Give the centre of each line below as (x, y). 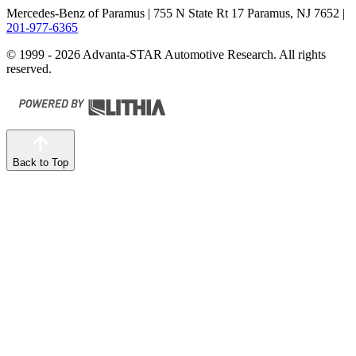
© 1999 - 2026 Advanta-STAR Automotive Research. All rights (166, 54)
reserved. (29, 69)
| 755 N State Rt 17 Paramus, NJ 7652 (242, 13)
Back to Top (41, 163)
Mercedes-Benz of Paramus (75, 13)
